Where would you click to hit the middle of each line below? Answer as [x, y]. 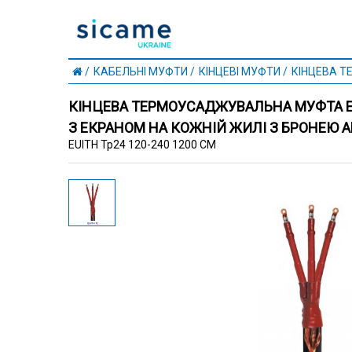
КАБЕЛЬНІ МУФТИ [141, 71]
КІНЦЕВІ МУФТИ [240, 71]
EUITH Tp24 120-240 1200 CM [142, 144]
